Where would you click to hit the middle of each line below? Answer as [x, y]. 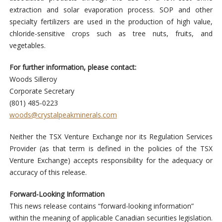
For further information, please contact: [73, 67]
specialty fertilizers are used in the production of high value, [111, 22]
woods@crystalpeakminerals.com [63, 115]
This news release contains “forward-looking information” [101, 206]
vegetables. [27, 46]
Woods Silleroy [33, 79]
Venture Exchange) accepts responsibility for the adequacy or [111, 161]
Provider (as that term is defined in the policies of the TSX [111, 149]
